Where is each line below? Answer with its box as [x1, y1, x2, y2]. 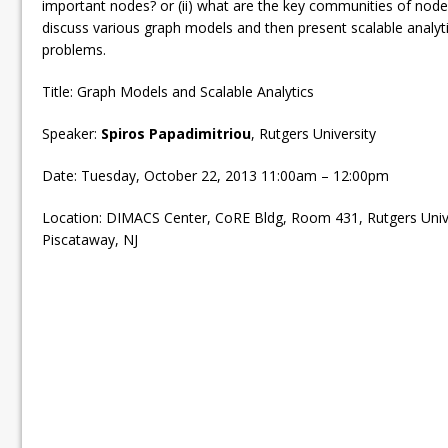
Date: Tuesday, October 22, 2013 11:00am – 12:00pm [42, 165, 389, 185]
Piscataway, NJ [42, 229, 138, 249]
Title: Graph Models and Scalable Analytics [42, 81, 314, 101]
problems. [42, 39, 106, 59]
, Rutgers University [251, 123, 376, 143]
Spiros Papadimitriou [101, 123, 251, 143]
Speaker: [42, 123, 101, 143]
